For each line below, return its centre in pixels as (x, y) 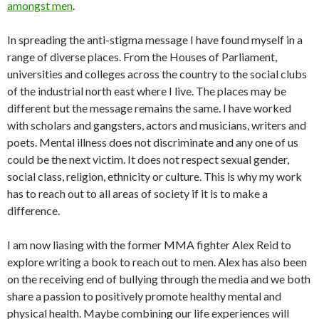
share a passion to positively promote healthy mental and (144, 296)
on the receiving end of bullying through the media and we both (159, 279)
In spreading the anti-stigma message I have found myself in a (155, 40)
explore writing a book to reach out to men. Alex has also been (157, 262)
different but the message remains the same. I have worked (149, 108)
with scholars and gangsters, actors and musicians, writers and (157, 125)
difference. (33, 211)
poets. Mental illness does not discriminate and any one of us (153, 142)
